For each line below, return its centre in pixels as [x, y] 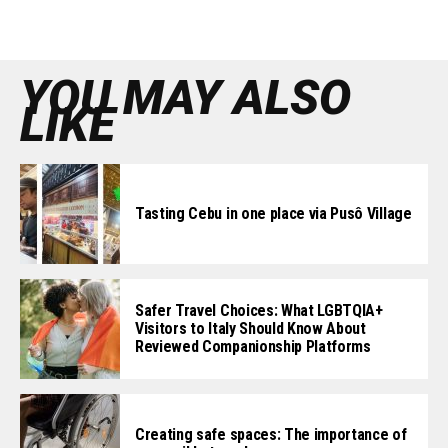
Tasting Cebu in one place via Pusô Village [273, 214]
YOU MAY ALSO [185, 98]
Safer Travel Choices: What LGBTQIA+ [259, 311]
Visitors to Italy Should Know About [250, 329]
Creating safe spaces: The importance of [271, 435]
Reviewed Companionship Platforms [253, 347]
